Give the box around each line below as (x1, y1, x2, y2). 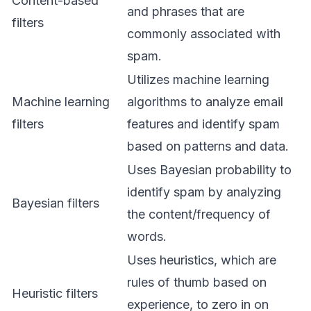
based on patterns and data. (127, 138, 289, 153)
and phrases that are (127, 3, 244, 19)
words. (127, 228, 167, 244)
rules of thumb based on (127, 274, 267, 289)
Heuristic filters (12, 285, 98, 301)
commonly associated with (127, 26, 280, 41)
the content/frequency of (127, 206, 271, 221)
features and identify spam (127, 116, 280, 131)
